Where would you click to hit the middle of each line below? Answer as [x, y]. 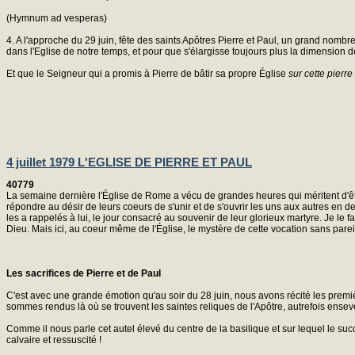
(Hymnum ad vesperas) [57, 18]
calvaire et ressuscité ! [54, 340]
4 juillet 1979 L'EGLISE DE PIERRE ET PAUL [129, 162]
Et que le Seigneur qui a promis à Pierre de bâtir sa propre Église [147, 73]
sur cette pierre [321, 73]
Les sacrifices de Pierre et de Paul [84, 273]
